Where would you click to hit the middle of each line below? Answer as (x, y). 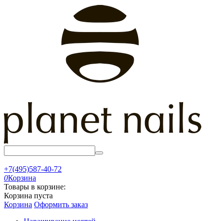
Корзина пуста (28, 196)
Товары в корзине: (35, 187)
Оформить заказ (61, 204)
